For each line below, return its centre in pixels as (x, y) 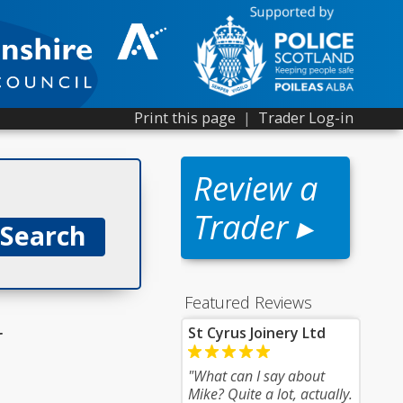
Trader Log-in (306, 118)
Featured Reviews (248, 302)
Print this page (185, 118)
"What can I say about (256, 376)
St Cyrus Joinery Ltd (257, 333)
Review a (255, 188)
